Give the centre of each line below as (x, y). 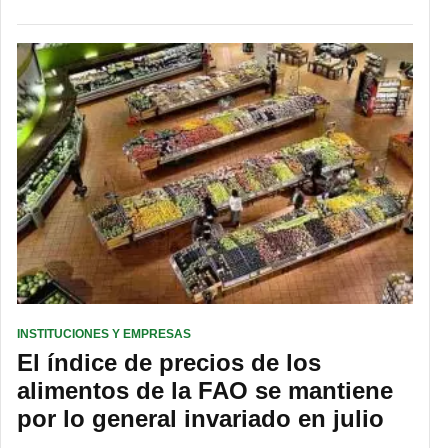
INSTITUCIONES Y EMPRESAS (104, 333)
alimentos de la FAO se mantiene (205, 390)
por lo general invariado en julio (200, 418)
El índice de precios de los (169, 362)
